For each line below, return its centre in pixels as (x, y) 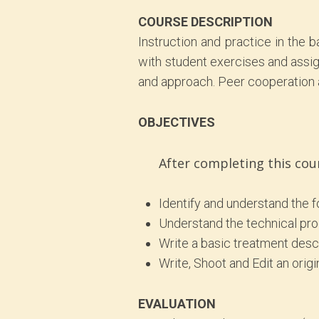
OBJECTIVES (177, 122)
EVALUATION (177, 303)
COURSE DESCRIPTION (206, 22)
